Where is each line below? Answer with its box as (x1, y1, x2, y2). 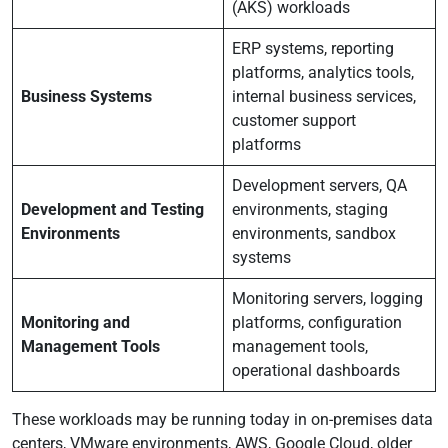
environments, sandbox (232, 224, 396, 243)
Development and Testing (21, 200, 204, 219)
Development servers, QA (232, 176, 407, 195)
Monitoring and (21, 313, 130, 332)
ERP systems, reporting (232, 39, 394, 58)
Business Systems (21, 87, 152, 106)
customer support (232, 111, 356, 130)
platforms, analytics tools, (232, 63, 414, 82)
